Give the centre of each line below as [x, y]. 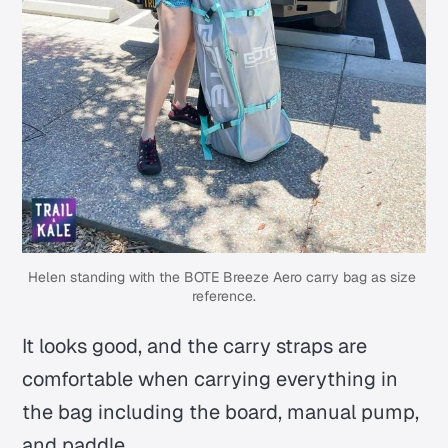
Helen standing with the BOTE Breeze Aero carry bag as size [222, 276]
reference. [224, 295]
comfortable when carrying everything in [210, 378]
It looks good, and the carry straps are [195, 345]
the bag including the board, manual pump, [221, 411]
